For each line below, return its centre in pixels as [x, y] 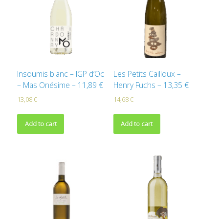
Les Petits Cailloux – [147, 74]
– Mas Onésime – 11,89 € [60, 85]
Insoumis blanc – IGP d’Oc [61, 74]
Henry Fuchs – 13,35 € [151, 85]
